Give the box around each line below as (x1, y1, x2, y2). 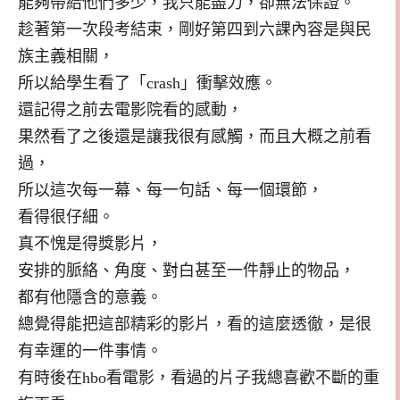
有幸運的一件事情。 (18, 341, 162, 360)
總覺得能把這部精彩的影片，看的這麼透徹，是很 (18, 314, 371, 333)
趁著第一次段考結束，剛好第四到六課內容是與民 (18, 20, 371, 38)
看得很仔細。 (18, 207, 114, 226)
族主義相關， (18, 46, 114, 65)
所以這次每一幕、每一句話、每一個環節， (18, 180, 323, 199)
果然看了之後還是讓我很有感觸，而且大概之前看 (18, 127, 371, 146)
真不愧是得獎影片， (18, 234, 162, 253)
